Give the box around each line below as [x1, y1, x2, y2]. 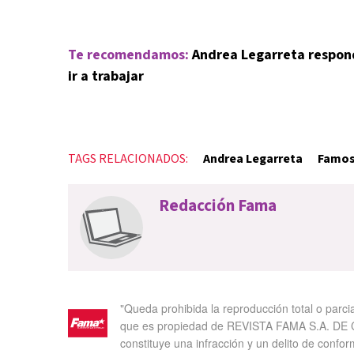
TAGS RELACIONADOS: [68, 149, 188, 168]
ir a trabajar [68, 66, 144, 86]
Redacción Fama [159, 193, 277, 217]
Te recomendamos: [68, 44, 189, 65]
